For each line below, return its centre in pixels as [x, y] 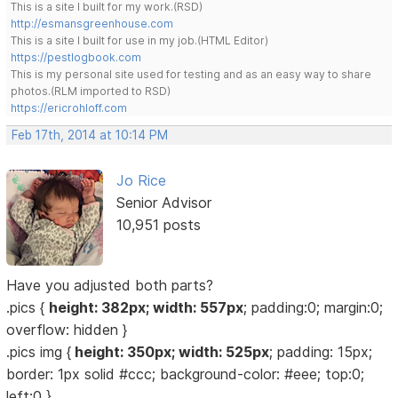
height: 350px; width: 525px [171, 351]
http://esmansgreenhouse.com [92, 23]
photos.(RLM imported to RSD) [91, 91]
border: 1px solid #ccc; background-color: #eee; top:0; [186, 374]
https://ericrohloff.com [69, 107]
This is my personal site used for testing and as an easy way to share [191, 74]
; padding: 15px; [321, 351]
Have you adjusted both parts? [110, 285]
